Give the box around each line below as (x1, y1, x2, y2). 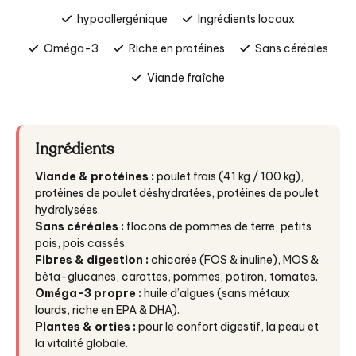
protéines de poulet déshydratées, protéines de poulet (35, 186, 319, 201)
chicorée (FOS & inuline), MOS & (149, 253, 319, 268)
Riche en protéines (128, 41, 225, 56)
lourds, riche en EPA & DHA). (35, 303, 180, 318)
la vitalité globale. (35, 336, 128, 351)
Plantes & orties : (35, 319, 136, 335)
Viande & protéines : (35, 169, 154, 184)
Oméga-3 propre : (35, 286, 141, 301)
